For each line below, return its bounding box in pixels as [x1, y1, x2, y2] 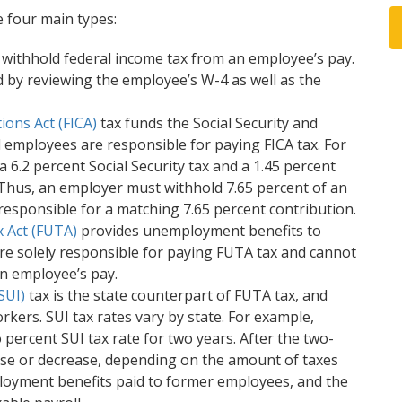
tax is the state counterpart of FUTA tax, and [25, 285, 328, 305]
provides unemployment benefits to [77, 221, 321, 240]
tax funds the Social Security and [97, 113, 318, 133]
